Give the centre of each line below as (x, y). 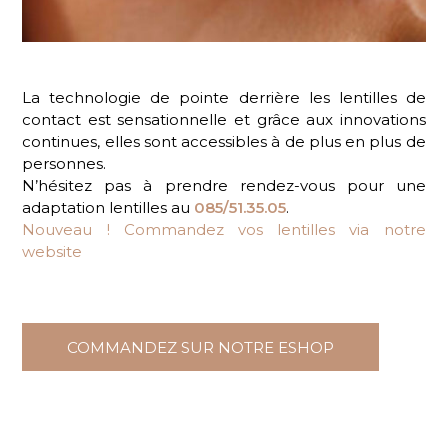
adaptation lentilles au (108, 207)
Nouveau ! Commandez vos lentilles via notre (224, 229)
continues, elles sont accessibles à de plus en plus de (224, 141)
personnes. (64, 163)
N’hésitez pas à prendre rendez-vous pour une (224, 185)
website (52, 251)
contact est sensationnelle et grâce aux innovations (224, 119)
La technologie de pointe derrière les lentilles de (224, 97)
